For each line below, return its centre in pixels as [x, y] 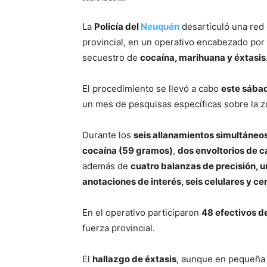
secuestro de [111, 58]
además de [106, 166]
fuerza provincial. [119, 228]
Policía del [117, 27]
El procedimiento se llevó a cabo [152, 89]
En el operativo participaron [142, 213]
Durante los [108, 135]
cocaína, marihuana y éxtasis [203, 58]
